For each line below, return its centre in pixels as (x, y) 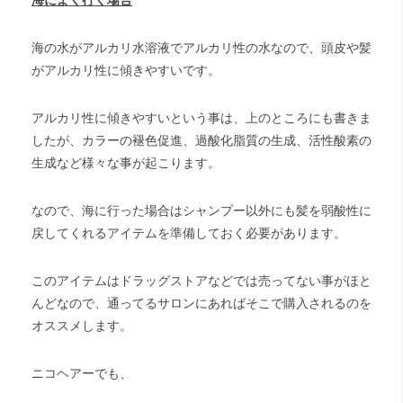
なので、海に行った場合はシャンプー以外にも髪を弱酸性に (201, 210)
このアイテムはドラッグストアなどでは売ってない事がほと (201, 281)
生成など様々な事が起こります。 (126, 163)
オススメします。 (82, 326)
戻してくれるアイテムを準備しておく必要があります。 (189, 233)
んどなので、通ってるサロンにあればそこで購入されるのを (201, 303)
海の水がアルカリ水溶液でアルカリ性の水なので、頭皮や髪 (201, 48)
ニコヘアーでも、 (82, 373)
